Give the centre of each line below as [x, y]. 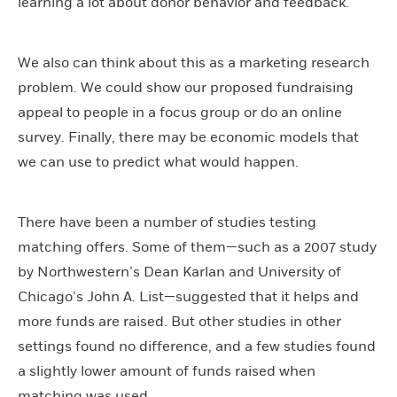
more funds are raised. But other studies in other [179, 321]
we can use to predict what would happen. [158, 162]
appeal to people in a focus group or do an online [180, 112]
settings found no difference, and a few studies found [197, 346]
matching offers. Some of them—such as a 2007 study [197, 247]
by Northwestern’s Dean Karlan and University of [179, 272]
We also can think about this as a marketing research [194, 62]
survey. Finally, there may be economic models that [188, 137]
